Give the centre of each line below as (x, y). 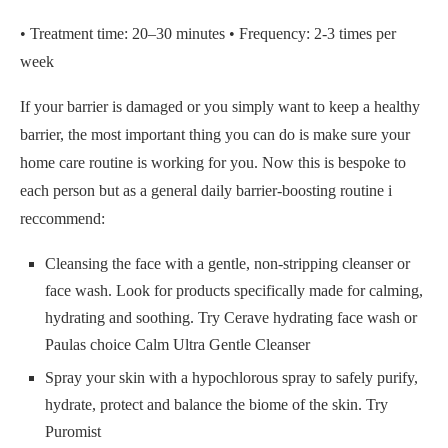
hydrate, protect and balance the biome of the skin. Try (216, 405)
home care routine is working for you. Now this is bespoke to (213, 163)
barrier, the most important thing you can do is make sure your (215, 135)
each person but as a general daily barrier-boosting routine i (206, 191)
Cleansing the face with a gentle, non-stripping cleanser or (227, 264)
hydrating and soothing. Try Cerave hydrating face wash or (231, 318)
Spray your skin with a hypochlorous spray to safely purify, (231, 378)
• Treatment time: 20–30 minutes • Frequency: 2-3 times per (208, 34)
